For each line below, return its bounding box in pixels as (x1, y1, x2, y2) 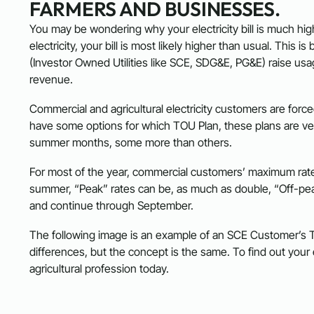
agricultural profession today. (29, 261, 169, 276)
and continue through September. (29, 198, 193, 213)
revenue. (29, 72, 73, 87)
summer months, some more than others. (29, 135, 232, 150)
